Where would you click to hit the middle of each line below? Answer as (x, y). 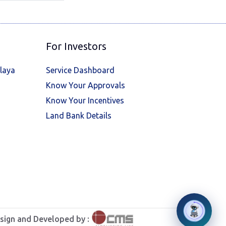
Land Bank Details (79, 116)
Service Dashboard (80, 70)
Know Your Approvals (86, 85)
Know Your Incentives (85, 100)
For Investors (76, 46)
